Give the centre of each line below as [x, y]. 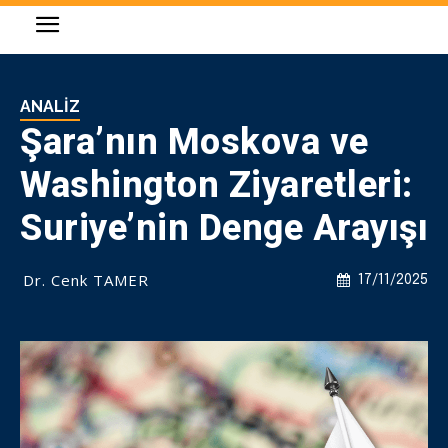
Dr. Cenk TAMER [86, 280]
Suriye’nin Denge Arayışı [224, 228]
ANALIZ [50, 106]
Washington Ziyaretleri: [216, 185]
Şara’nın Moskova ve [194, 142]
